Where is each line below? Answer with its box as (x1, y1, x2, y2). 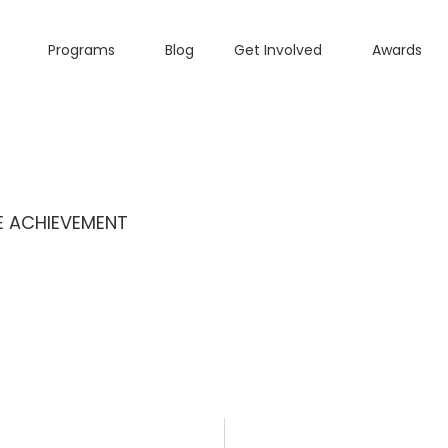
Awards (372, 40, 423, 60)
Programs (48, 40, 116, 60)
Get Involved (234, 40, 323, 60)
